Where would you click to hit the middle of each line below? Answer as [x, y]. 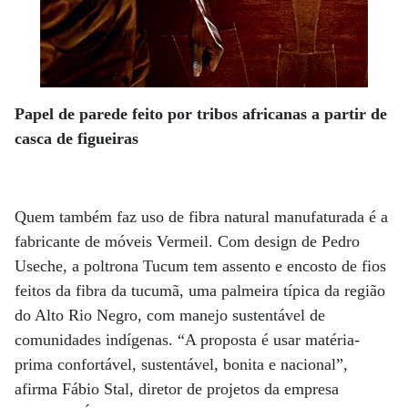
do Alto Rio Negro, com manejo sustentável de [170, 315]
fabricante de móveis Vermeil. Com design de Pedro [187, 241]
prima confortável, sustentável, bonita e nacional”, [181, 364]
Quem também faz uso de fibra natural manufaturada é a [201, 216]
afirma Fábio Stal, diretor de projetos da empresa [177, 388]
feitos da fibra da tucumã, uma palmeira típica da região [200, 290]
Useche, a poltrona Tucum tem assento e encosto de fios [200, 265]
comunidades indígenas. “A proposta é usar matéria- [187, 339]
